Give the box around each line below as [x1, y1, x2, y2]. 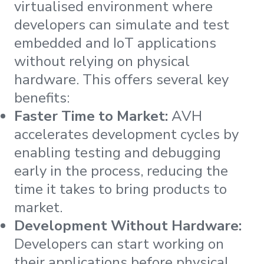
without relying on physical [14, 51, 190, 71]
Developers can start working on [14, 234, 224, 253]
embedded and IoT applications [14, 33, 216, 52]
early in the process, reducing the [14, 161, 228, 180]
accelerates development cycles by [14, 124, 239, 144]
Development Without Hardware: [14, 216, 242, 235]
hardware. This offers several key [14, 70, 229, 89]
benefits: [14, 88, 70, 107]
